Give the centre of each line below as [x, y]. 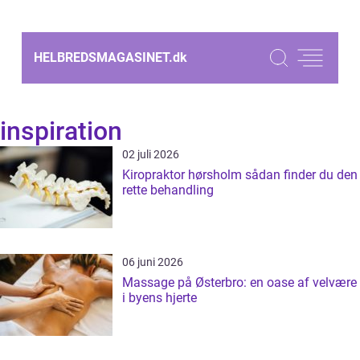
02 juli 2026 [151, 154]
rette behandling [168, 190]
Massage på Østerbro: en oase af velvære [239, 282]
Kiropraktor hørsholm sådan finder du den [184, 175]
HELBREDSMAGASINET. [103, 57]
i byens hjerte [160, 298]
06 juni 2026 [153, 262]
